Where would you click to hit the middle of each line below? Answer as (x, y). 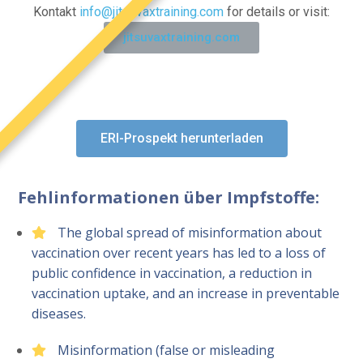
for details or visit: (277, 12)
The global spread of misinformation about (189, 233)
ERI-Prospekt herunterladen (181, 139)
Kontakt (56, 12)
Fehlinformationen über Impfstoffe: (169, 198)
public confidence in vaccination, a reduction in (171, 273)
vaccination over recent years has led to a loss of (178, 253)
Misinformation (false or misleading (166, 350)
